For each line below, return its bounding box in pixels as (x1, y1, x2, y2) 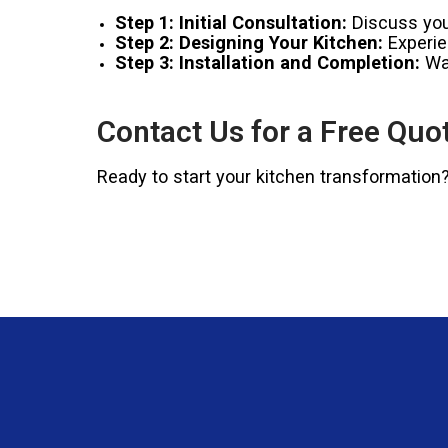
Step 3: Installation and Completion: (114, 51, 420, 73)
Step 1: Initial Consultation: (114, 11, 347, 33)
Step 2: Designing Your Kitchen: (114, 31, 383, 53)
